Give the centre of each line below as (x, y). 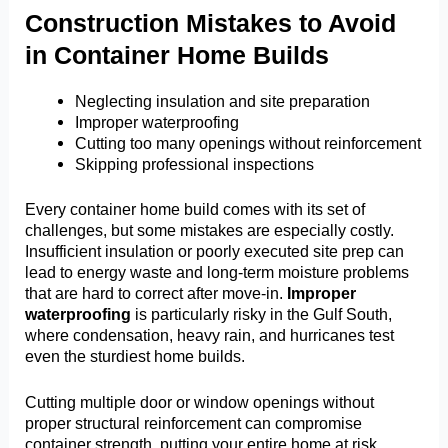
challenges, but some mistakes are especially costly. (210, 230)
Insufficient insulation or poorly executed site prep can (215, 251)
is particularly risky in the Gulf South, (262, 314)
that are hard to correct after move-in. (156, 293)
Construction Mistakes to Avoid (211, 22)
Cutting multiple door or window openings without (200, 401)
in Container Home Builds (177, 54)
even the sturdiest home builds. (135, 356)
